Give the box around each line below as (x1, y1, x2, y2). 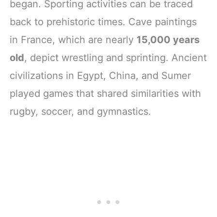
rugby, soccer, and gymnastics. (10, 105, 151, 117)
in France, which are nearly (10, 33, 137, 46)
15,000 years (137, 33, 200, 46)
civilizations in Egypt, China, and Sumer (10, 69, 191, 81)
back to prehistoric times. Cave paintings (10, 15, 197, 28)
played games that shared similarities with (10, 87, 201, 99)
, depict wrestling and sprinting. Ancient (24, 51, 207, 63)
